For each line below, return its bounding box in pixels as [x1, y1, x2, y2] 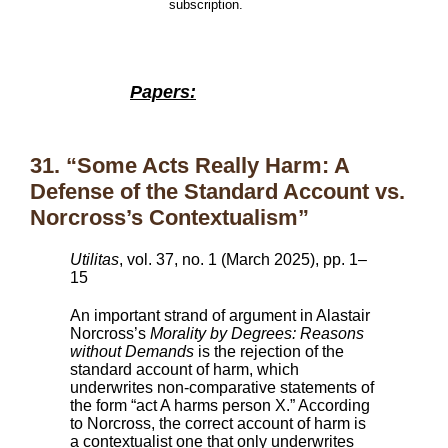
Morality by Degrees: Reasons [150, 325, 364, 342]
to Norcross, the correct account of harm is [70, 415, 366, 432]
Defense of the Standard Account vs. [30, 179, 405, 204]
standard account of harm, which [70, 361, 299, 378]
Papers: [130, 82, 196, 102]
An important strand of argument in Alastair [70, 307, 370, 324]
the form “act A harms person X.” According [70, 397, 370, 414]
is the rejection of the [194, 343, 344, 360]
